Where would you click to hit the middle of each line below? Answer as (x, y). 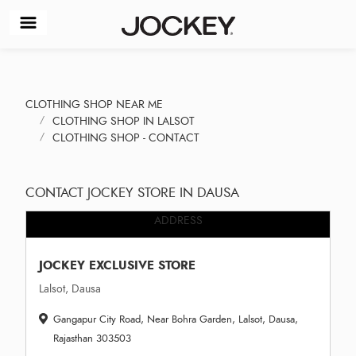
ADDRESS (178, 220)
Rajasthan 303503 (92, 338)
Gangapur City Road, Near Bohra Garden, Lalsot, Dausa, (175, 319)
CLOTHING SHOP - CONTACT (126, 137)
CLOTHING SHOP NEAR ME (94, 104)
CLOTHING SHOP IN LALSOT (124, 121)
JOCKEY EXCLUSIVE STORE (117, 265)
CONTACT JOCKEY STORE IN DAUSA (132, 192)
